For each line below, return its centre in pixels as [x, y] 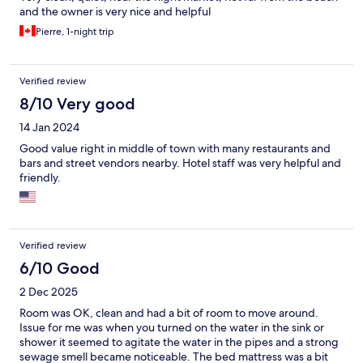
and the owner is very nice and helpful [115, 12]
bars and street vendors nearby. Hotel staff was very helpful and [180, 163]
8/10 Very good [77, 104]
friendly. [40, 178]
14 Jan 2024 [49, 128]
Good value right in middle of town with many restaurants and [175, 149]
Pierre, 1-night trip [75, 32]
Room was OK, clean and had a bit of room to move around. [169, 313]
